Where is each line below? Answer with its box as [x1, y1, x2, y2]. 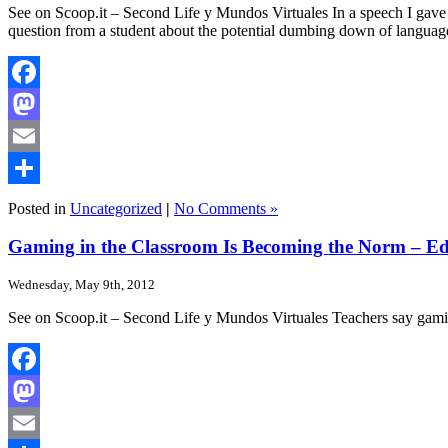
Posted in [8, 199, 70, 217]
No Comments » [174, 199, 278, 217]
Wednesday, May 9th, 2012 [8, 277, 155, 293]
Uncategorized [70, 199, 162, 217]
